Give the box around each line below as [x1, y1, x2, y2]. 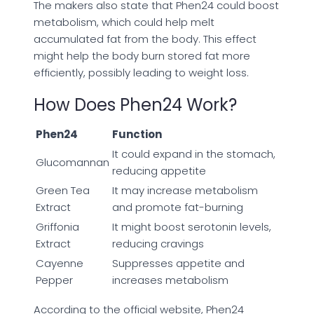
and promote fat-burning [112, 199, 243, 214]
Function [112, 126, 162, 142]
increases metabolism [112, 272, 228, 287]
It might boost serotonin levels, [112, 219, 271, 234]
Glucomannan [36, 154, 109, 170]
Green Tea [36, 182, 90, 198]
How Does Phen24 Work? [34, 93, 237, 116]
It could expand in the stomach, [112, 146, 275, 161]
